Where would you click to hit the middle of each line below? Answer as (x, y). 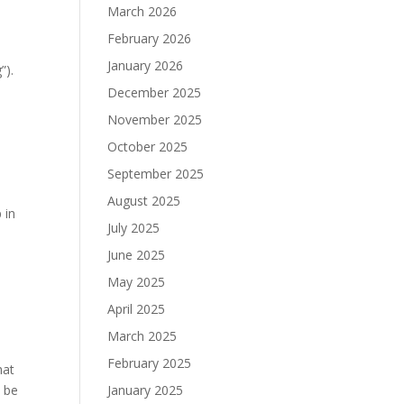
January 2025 (146, 390)
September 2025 (156, 174)
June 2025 (137, 255)
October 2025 (148, 147)
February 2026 (150, 38)
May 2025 (137, 282)
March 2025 (142, 336)
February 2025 (150, 363)
